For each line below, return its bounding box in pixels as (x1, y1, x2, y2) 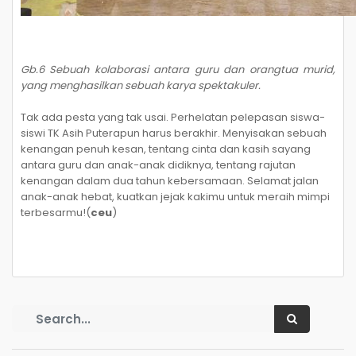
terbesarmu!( (21, 205, 91, 220)
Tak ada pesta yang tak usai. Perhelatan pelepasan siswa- (21, 110, 325, 125)
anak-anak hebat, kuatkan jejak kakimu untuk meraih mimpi (21, 189, 330, 204)
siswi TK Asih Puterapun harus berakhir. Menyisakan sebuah (21, 126, 327, 141)
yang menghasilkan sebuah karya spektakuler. (21, 78, 261, 93)
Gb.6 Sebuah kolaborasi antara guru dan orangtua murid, (21, 62, 335, 77)
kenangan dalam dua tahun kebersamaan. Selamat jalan (21, 173, 319, 188)
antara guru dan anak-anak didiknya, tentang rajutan (21, 157, 296, 172)
